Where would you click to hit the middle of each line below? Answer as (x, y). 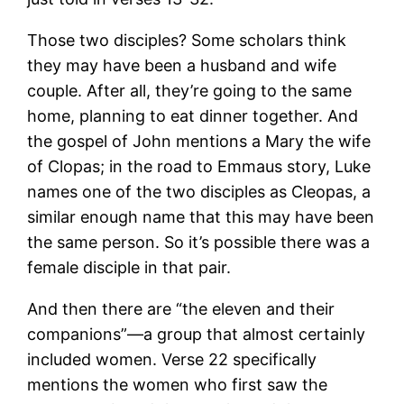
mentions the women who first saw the (178, 384)
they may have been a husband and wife (182, 65)
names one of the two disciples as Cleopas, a (199, 191)
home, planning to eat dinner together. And (193, 115)
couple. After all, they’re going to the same (190, 90)
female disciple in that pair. (132, 267)
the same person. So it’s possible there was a (199, 242)
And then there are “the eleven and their (181, 308)
